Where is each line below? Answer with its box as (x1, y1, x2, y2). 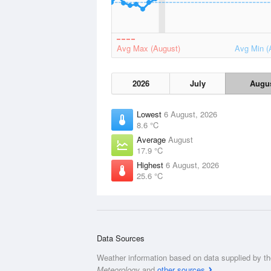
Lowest (137, 108, 164, 120)
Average (137, 134, 168, 145)
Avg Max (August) (117, 42, 180, 54)
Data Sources (97, 232, 145, 244)
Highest (137, 159, 166, 171)
